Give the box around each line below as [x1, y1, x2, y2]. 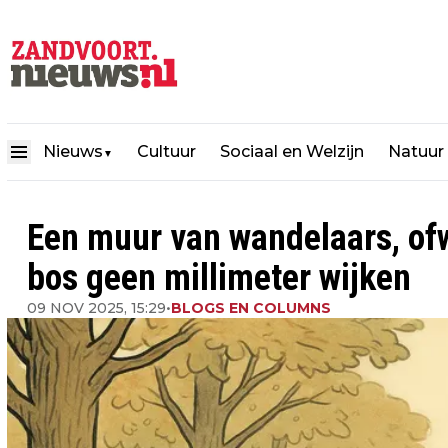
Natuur [388, 141, 444, 161]
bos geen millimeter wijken [27, 257, 411, 299]
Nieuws [43, 141, 103, 161]
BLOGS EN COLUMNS [171, 299, 331, 317]
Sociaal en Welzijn [220, 141, 364, 161]
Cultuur [137, 141, 196, 161]
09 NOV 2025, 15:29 [27, 299, 166, 317]
